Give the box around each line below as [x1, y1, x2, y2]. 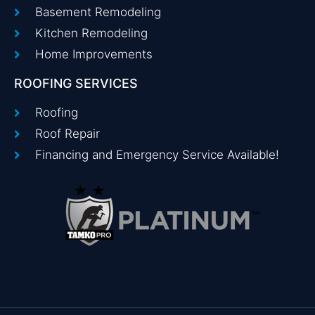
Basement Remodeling [35, 5, 162, 20]
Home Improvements [35, 47, 153, 62]
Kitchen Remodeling [35, 26, 148, 41]
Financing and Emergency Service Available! [35, 148, 280, 162]
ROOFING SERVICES [14, 76, 138, 91]
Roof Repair [35, 127, 101, 141]
